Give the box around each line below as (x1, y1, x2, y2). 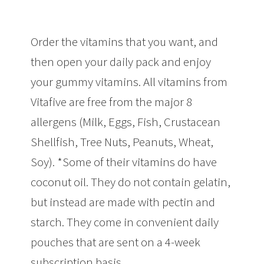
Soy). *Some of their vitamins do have (31, 154, 217, 170)
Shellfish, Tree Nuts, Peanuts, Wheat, (31, 134, 214, 150)
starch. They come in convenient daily (31, 214, 219, 230)
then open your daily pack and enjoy (31, 54, 212, 70)
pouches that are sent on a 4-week (31, 234, 201, 250)
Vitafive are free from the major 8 (31, 94, 193, 110)
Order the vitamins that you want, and (31, 34, 219, 50)
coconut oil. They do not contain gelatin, (31, 174, 231, 190)
